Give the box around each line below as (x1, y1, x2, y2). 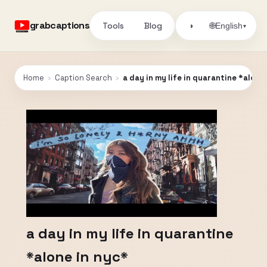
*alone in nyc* (26, 247, 128, 266)
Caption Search (55, 73, 112, 83)
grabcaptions (30, 19, 90, 32)
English (215, 21, 243, 30)
